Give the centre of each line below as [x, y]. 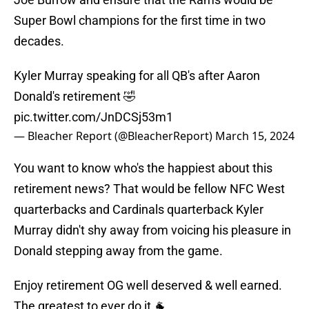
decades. [39, 41]
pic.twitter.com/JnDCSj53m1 [93, 117]
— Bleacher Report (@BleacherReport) [114, 136]
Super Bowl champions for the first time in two [140, 21]
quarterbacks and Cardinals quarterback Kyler [139, 210]
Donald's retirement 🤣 [75, 97]
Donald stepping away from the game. [118, 251]
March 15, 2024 [255, 136]
